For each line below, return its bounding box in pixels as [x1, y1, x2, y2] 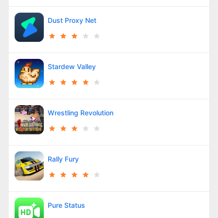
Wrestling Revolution [47, 108, 113, 117]
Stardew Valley [47, 62, 96, 71]
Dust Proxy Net [47, 16, 96, 24]
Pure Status [47, 200, 85, 209]
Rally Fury [47, 154, 79, 163]
